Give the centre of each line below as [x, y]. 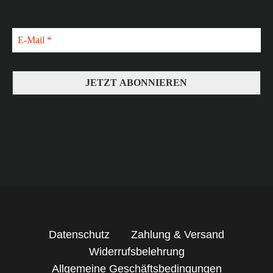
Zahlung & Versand [178, 235]
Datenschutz [79, 235]
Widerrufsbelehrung [136, 252]
